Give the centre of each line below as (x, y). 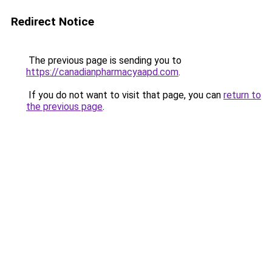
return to (242, 95)
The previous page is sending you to (104, 60)
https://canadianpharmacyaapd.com (102, 72)
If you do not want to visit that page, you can (125, 95)
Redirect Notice (53, 22)
